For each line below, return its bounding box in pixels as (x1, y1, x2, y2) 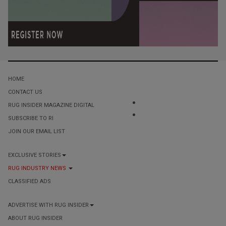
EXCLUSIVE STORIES (8, 150, 61, 159)
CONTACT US (8, 87, 42, 96)
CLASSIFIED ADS (8, 177, 51, 186)
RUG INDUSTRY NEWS (8, 163, 68, 173)
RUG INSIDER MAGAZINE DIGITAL (8, 100, 94, 109)
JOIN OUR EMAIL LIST (8, 127, 65, 136)
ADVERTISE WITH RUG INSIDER (8, 200, 89, 209)
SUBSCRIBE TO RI (8, 114, 53, 123)
